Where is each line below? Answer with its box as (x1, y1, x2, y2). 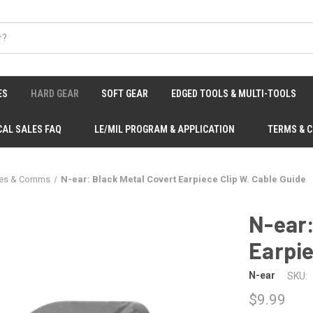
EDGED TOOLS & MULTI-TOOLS (170, 88, 296, 99)
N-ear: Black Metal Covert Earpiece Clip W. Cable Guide (61, 174, 307, 184)
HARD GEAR (30, 88, 79, 99)
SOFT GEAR (101, 88, 149, 99)
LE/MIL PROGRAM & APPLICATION (94, 124, 235, 135)
